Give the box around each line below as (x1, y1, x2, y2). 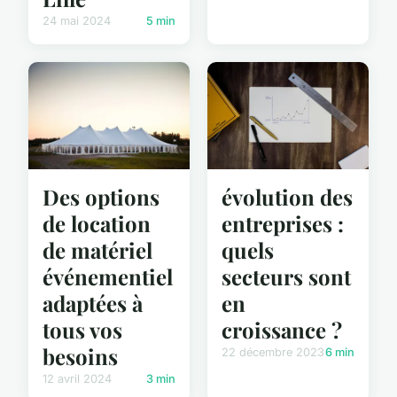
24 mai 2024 (43, 14, 111, 28)
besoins (43, 342, 118, 371)
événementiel (43, 262, 173, 292)
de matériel (43, 236, 152, 265)
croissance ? (222, 315, 342, 345)
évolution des (222, 183, 353, 212)
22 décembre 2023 (222, 346, 324, 360)
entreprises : (222, 209, 344, 238)
